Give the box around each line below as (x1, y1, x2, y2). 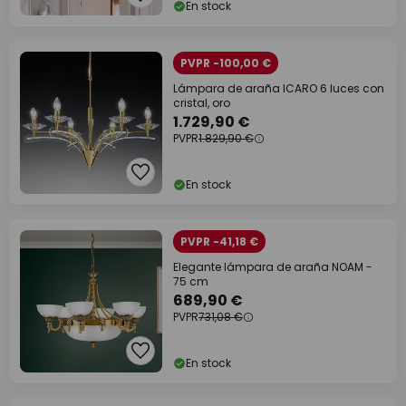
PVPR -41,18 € (180, 234, 258, 249)
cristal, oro (173, 95, 230, 111)
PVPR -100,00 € (180, 55, 271, 71)
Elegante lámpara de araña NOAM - (173, 259, 372, 275)
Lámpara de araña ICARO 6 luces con (173, 81, 384, 96)
